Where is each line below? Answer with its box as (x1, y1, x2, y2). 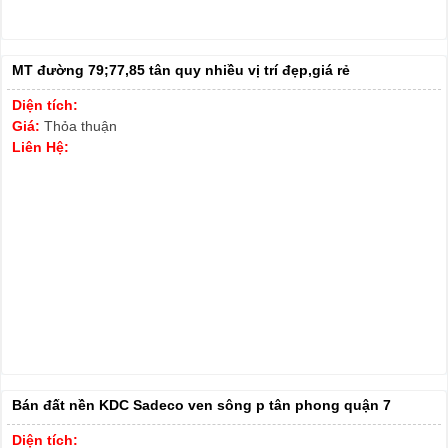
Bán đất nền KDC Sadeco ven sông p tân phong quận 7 (12, 396, 391, 413)
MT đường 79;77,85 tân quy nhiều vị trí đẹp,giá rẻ (12, 61, 350, 78)
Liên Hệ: (12, 138, 69, 155)
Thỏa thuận (44, 117, 117, 134)
